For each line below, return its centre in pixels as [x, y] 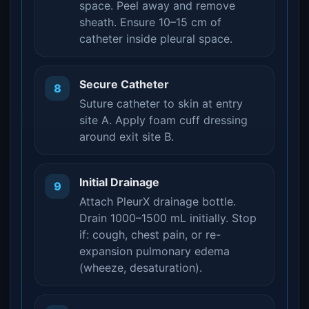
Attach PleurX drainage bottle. [158, 201]
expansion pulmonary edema [154, 251]
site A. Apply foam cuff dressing [163, 120]
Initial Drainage [119, 182]
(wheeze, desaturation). [141, 268]
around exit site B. [127, 137]
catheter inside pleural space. [156, 39]
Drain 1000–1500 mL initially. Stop [168, 218]
